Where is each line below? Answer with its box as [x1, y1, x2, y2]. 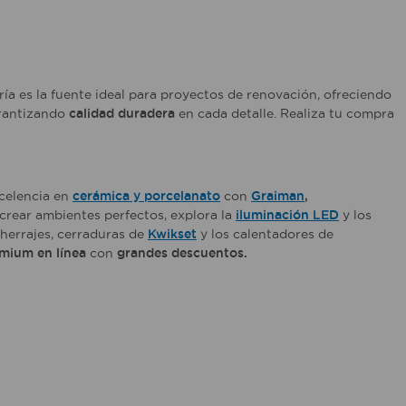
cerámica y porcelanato [72, 188, 220, 203]
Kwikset [148, 227, 197, 241]
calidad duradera [69, 106, 175, 121]
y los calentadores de [197, 227, 333, 241]
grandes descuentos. [117, 246, 247, 260]
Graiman [251, 188, 304, 203]
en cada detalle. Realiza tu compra [175, 106, 394, 121]
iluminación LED [236, 208, 339, 222]
